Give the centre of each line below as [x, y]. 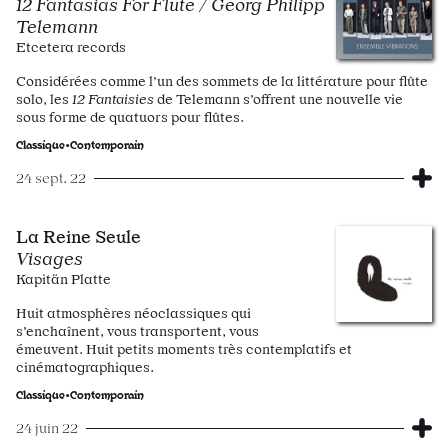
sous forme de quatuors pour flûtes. [130, 117]
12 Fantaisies [113, 99]
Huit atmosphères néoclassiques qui [133, 313]
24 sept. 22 [51, 178]
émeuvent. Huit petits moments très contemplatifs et [184, 349]
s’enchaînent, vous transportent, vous [137, 331]
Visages [49, 258]
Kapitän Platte [63, 279]
